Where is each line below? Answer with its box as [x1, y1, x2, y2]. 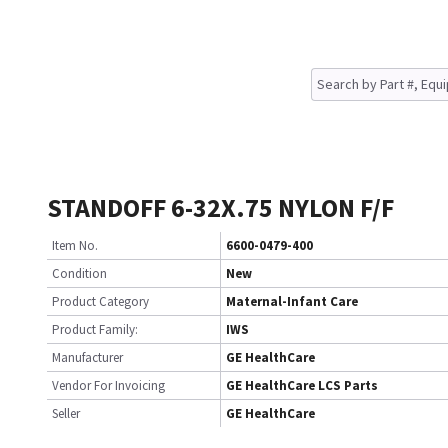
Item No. [52, 237, 98, 254]
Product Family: [52, 321, 138, 338]
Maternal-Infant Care [226, 293, 358, 310]
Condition [52, 265, 107, 282]
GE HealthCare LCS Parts [226, 377, 378, 394]
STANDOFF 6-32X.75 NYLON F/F [47, 191, 394, 224]
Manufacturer [52, 349, 123, 366]
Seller [52, 405, 80, 422]
